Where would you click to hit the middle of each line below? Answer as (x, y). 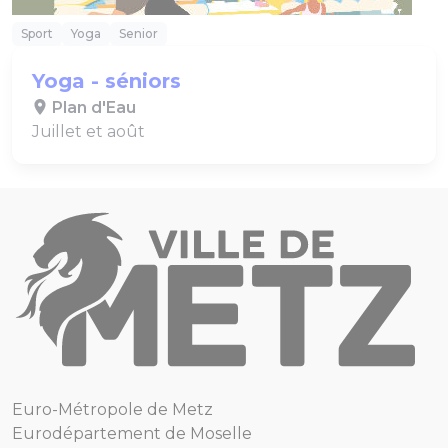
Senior (138, 33)
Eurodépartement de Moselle (132, 434)
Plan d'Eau (92, 107)
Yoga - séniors (106, 80)
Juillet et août (88, 131)
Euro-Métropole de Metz (112, 410)
